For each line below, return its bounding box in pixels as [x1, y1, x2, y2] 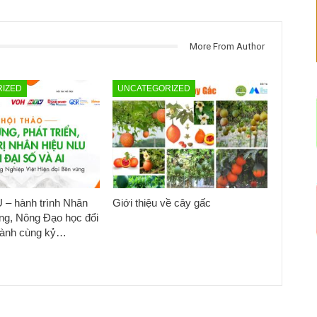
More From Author [189, 40, 265, 52]
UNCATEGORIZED [117, 83, 190, 93]
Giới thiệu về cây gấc [112, 197, 211, 209]
